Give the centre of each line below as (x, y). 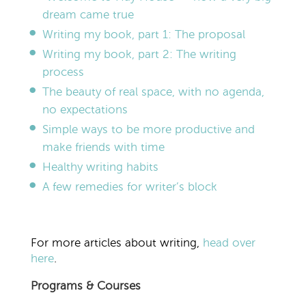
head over (229, 243)
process (63, 72)
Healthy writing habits (100, 167)
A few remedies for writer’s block (129, 187)
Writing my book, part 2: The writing (139, 55)
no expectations (85, 110)
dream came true (88, 15)
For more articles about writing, (115, 243)
